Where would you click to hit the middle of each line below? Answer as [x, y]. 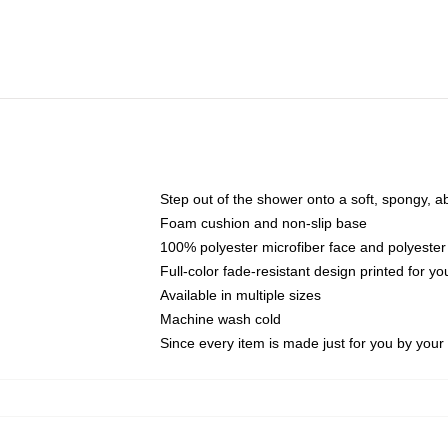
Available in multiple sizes [240, 295]
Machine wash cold [220, 319]
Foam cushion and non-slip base [263, 223]
